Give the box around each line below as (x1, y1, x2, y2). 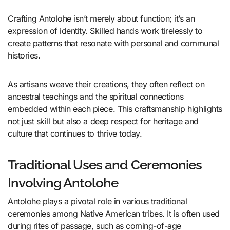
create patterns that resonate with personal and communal (8, 37, 219, 48)
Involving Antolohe (8, 175, 119, 190)
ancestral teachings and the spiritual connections (8, 91, 184, 102)
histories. (8, 50, 41, 61)
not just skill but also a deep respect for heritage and (8, 116, 199, 126)
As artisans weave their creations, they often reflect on (8, 79, 205, 89)
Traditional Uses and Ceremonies (8, 157, 202, 172)
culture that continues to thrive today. (8, 128, 142, 139)
